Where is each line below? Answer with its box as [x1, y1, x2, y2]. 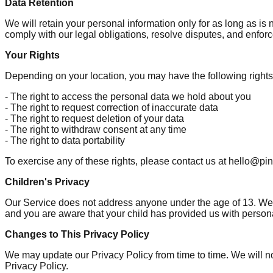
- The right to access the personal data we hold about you [5, 91, 251, 102]
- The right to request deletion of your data [5, 113, 184, 124]
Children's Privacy [5, 176, 90, 187]
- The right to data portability [5, 135, 125, 146]
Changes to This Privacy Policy [5, 229, 149, 239]
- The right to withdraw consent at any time [5, 124, 186, 135]
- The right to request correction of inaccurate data [5, 102, 218, 113]
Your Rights [5, 49, 60, 60]
